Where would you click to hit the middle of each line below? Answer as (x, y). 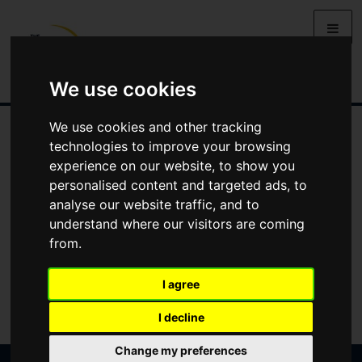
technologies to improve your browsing (170, 146)
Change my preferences (181, 350)
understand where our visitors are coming (177, 223)
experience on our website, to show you (173, 165)
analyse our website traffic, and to (155, 204)
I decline (181, 317)
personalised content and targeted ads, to (179, 185)
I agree (181, 284)
